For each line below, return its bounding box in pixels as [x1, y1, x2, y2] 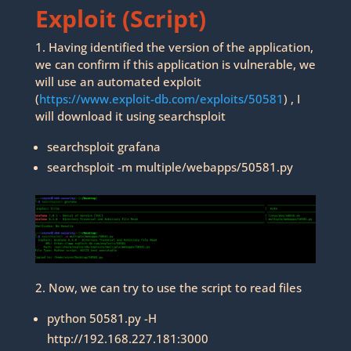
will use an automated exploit [34, 73, 201, 89]
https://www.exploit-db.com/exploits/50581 [38, 90, 284, 107]
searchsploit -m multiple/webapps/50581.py [46, 158, 293, 175]
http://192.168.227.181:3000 [46, 331, 208, 347]
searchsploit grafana [46, 138, 161, 154]
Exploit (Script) [34, 2, 206, 34]
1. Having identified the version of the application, [34, 38, 313, 55]
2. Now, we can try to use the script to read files [34, 280, 302, 296]
